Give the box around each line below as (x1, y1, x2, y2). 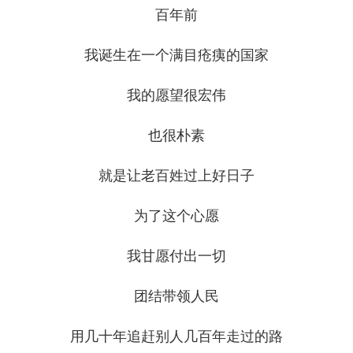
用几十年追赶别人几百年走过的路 (70, 329, 283, 345)
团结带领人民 (134, 288, 219, 305)
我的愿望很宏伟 (127, 87, 226, 104)
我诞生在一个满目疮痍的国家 (84, 47, 269, 64)
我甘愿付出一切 (127, 248, 226, 265)
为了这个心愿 (134, 208, 219, 225)
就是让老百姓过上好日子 (98, 168, 255, 184)
